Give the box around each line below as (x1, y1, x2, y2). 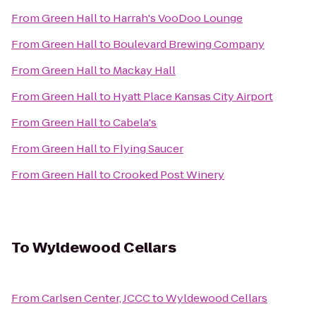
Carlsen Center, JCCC (42, 291, 150, 305)
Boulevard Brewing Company (113, 37, 265, 51)
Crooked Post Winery (113, 167, 224, 182)
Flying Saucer (113, 141, 183, 156)
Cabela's (113, 115, 157, 130)
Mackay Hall (113, 63, 176, 78)
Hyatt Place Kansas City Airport (113, 89, 273, 104)
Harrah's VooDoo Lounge (113, 11, 243, 25)
